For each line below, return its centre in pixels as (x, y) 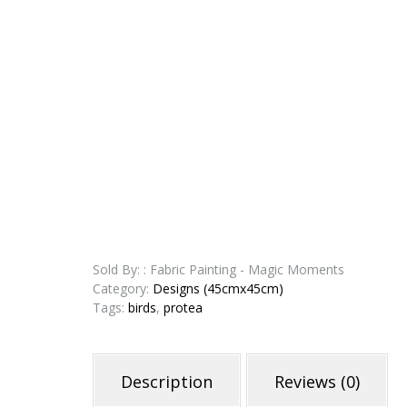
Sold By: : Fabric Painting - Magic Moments (218, 269)
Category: (123, 288)
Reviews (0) (317, 382)
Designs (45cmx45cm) (218, 288)
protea (183, 308)
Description (167, 382)
